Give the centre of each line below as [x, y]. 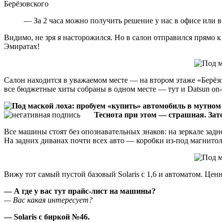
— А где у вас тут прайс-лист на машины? [80, 191]
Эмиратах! [22, 47]
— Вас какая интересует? [48, 200]
